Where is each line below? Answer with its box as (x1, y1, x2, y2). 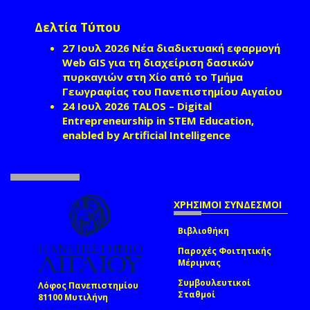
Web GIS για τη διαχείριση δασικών (62, 55, 254, 69)
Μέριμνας (178, 256, 221, 268)
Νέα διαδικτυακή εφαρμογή (132, 40, 280, 55)
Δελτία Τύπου (35, 19, 120, 35)
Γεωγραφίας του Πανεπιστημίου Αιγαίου (62, 84, 282, 98)
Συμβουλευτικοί (178, 276, 250, 289)
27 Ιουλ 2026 (62, 40, 129, 55)
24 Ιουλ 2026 (62, 98, 129, 113)
